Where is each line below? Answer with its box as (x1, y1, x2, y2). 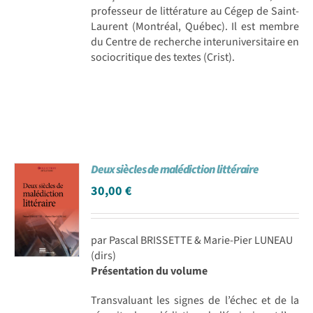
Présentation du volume (91, 263, 208, 279)
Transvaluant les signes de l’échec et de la (91, 292, 299, 308)
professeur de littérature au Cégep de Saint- (91, 3, 299, 19)
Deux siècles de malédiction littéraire (91, 161, 259, 178)
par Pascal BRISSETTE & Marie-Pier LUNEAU (91, 232, 293, 248)
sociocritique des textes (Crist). (91, 49, 235, 65)
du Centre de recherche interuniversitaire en (91, 34, 299, 50)
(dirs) (91, 247, 117, 263)
